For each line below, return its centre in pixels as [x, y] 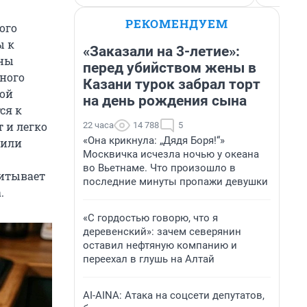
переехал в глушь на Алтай [149, 259]
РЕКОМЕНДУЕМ [177, 24]
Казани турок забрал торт [172, 84]
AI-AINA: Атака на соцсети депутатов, [174, 295]
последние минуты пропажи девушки [175, 182]
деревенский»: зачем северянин [162, 232]
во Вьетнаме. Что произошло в [159, 168]
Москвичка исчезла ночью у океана [171, 154]
